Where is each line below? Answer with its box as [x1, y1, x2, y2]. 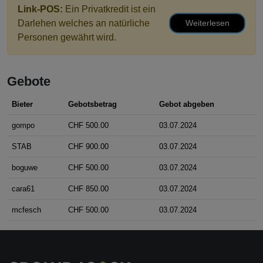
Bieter [12, 100, 33, 109]
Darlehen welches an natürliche [18, 18, 150, 29]
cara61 [12, 184, 35, 194]
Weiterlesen [185, 18, 230, 28]
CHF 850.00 [68, 184, 109, 194]
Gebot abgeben [159, 100, 214, 109]
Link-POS [18, 4, 60, 15]
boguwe [12, 163, 38, 173]
